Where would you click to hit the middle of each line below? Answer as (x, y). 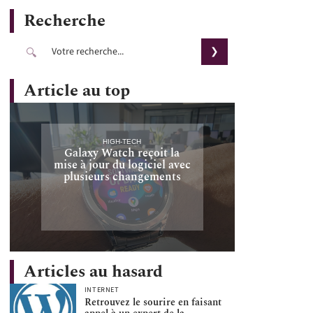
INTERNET (102, 290)
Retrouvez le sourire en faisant (153, 303)
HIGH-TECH (122, 141)
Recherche (65, 21)
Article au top (77, 91)
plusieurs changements (122, 176)
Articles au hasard (93, 271)
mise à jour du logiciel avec (122, 165)
